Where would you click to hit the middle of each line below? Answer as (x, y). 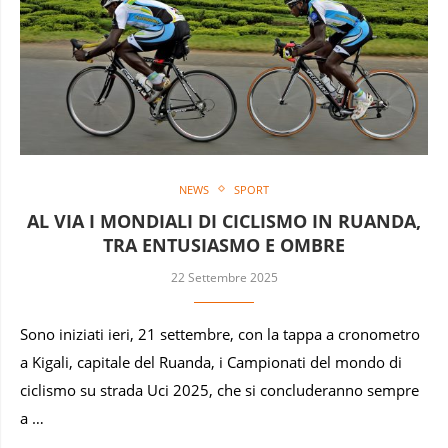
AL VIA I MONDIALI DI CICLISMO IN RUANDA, (224, 220)
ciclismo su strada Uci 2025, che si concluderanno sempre (219, 390)
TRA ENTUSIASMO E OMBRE (224, 244)
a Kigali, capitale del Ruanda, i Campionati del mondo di (211, 362)
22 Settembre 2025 (224, 277)
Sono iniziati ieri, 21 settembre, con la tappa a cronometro (220, 334)
